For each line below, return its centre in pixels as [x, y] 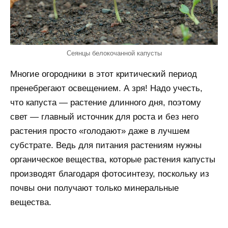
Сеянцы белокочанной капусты [114, 53]
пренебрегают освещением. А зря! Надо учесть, [106, 89]
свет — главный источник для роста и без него [104, 117]
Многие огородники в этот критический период [104, 74]
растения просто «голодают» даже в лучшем [100, 131]
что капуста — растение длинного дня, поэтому [106, 103]
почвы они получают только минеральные [94, 188]
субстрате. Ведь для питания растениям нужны [106, 146]
